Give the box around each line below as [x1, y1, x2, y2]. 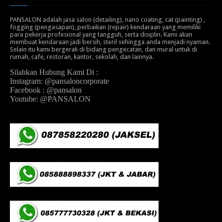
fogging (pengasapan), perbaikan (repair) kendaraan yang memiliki [10, 23, 201, 31]
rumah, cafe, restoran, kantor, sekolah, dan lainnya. [10, 53, 154, 61]
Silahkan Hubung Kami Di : [10, 68, 98, 77]
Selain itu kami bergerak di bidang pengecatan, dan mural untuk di [10, 46, 197, 54]
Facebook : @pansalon [10, 86, 82, 95]
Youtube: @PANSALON [10, 95, 91, 104]
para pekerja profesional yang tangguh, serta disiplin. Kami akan [10, 31, 192, 39]
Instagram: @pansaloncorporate [10, 77, 109, 86]
